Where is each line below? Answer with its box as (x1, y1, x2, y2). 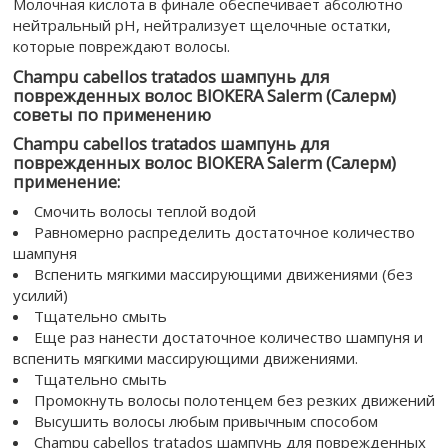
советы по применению (13, 103, 211, 126)
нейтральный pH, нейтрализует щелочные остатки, (13, 15, 391, 35)
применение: (13, 170, 120, 193)
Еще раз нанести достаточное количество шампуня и (34, 327, 423, 347)
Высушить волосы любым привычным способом (34, 411, 378, 431)
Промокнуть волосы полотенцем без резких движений (34, 390, 435, 410)
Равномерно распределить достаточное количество (34, 222, 415, 242)
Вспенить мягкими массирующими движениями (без (34, 264, 413, 284)
